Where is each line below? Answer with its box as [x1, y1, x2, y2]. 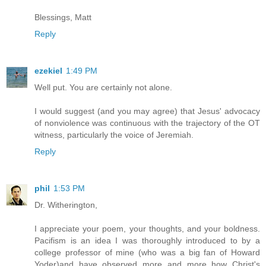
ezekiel [34, 66, 62, 76]
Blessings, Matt [34, 12, 91, 23]
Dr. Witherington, [34, 200, 97, 210]
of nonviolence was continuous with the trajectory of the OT [34, 118, 260, 128]
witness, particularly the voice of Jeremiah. [34, 130, 194, 140]
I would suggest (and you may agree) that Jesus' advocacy [34, 106, 260, 116]
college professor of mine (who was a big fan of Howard [34, 248, 260, 258]
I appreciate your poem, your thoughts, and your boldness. [34, 224, 260, 234]
